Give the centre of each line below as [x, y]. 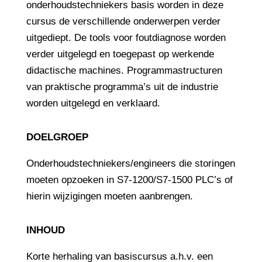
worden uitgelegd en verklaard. [93, 103]
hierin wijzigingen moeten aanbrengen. [109, 196]
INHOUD [45, 230]
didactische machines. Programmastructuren [124, 70]
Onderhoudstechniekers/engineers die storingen [130, 163]
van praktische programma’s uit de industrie [122, 87]
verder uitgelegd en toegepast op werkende [120, 54]
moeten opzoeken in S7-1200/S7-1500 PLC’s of [129, 180]
